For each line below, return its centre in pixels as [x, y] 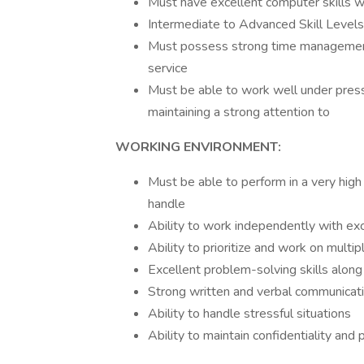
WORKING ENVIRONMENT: [198, 147]
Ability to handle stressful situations [249, 314]
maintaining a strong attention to [239, 112]
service [168, 68]
